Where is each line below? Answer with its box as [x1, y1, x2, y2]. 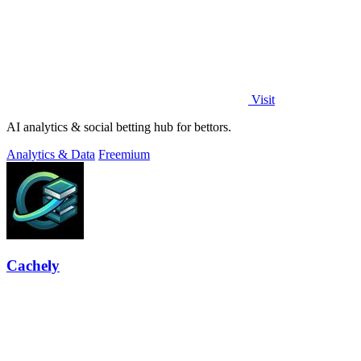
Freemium [98, 147, 150, 161]
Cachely [6, 257, 60, 275]
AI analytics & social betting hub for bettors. [6, 119, 231, 134]
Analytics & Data [6, 147, 95, 161]
